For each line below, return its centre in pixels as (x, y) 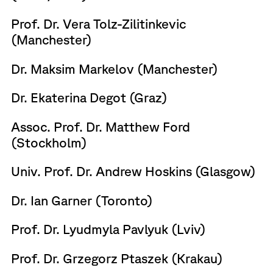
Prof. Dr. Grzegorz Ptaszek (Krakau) (117, 258)
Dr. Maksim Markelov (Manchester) (114, 68)
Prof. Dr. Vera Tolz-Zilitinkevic (98, 23)
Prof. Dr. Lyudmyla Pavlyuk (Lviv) (108, 229)
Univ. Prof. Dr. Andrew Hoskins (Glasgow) (133, 171)
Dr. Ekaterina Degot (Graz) (89, 97)
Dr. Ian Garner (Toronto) (82, 200)
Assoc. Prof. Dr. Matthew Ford (100, 126)
